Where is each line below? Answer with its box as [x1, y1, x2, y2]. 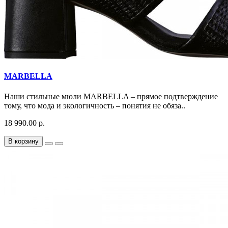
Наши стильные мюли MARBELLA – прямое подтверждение [4, 92, 218, 101]
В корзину [8, 137, 39, 145]
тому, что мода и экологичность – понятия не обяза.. [4, 101, 185, 110]
